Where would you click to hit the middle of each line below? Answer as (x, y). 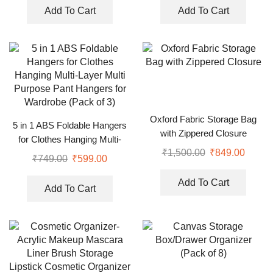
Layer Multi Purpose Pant (70, 153)
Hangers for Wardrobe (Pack (70, 167)
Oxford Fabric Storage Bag (203, 119)
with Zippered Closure (203, 133)
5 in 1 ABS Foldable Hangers (70, 125)
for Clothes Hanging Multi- (70, 139)
